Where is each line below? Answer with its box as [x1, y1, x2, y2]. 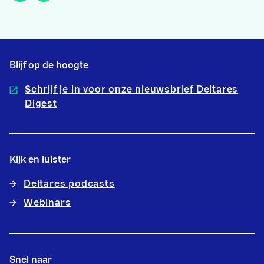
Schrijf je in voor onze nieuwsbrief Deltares [25, 85, 239, 94]
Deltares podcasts [24, 179, 115, 189]
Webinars [24, 198, 71, 207]
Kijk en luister [9, 155, 71, 164]
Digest [25, 99, 57, 108]
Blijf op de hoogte [9, 61, 88, 70]
